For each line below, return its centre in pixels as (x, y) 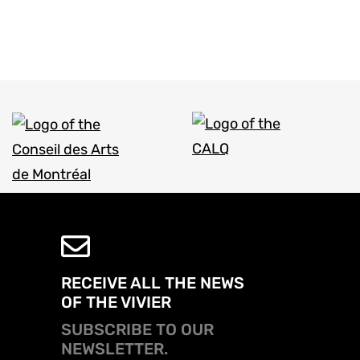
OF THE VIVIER (116, 302)
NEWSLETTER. (115, 349)
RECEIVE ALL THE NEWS (153, 283)
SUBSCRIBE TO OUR (137, 329)
